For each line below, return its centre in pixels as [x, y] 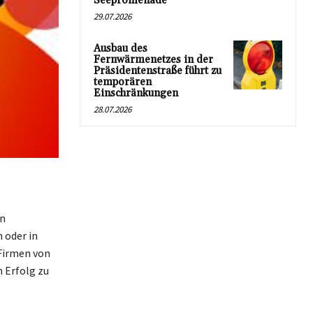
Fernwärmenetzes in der [153, 60]
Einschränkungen [136, 93]
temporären [123, 82]
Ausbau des [121, 49]
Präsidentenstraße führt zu [158, 71]
